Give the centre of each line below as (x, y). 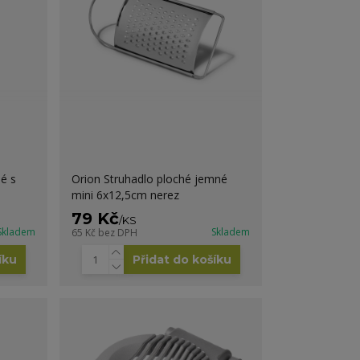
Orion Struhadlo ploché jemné (150, 178)
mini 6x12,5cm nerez (126, 194)
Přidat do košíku (182, 259)
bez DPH (118, 232)
